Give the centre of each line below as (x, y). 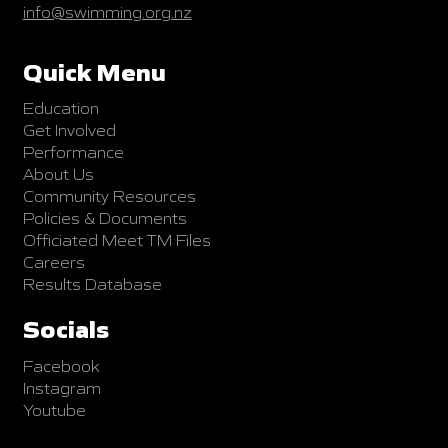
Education (60, 108)
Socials (65, 330)
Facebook (61, 366)
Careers (53, 262)
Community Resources (109, 196)
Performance (73, 152)
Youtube (54, 410)
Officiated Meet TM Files (116, 240)
